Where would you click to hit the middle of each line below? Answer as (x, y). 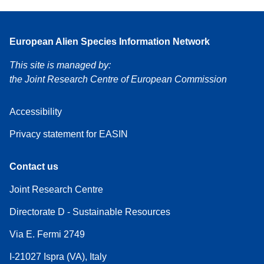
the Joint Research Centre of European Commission (118, 79)
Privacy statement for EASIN (69, 134)
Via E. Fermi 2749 (47, 234)
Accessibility (36, 111)
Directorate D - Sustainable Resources (90, 212)
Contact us (34, 166)
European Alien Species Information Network (110, 41)
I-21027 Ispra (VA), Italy (58, 256)
